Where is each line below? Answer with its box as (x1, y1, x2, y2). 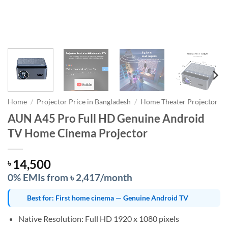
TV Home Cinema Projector (8, 126, 148, 140)
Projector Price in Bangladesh (37, 97, 131, 106)
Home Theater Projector (140, 97, 218, 106)
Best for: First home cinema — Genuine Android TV (26, 193, 188, 202)
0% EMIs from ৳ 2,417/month (8, 171, 132, 183)
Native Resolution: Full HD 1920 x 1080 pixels (18, 213, 179, 223)
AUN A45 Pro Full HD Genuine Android (8, 111, 205, 125)
